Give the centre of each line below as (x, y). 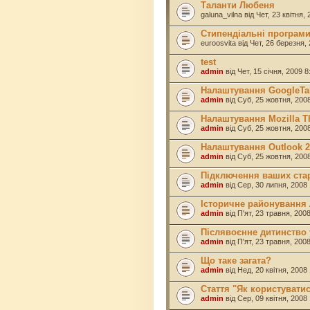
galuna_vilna (221, 14)
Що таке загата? (236, 260)
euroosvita (218, 43)
